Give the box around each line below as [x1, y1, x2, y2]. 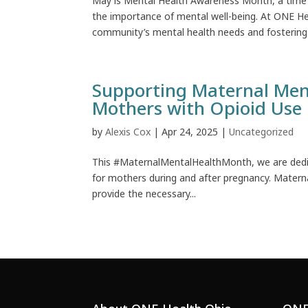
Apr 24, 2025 [162, 124, 219, 138]
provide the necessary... [92, 186, 197, 200]
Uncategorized [229, 124, 294, 138]
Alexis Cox [105, 124, 151, 138]
